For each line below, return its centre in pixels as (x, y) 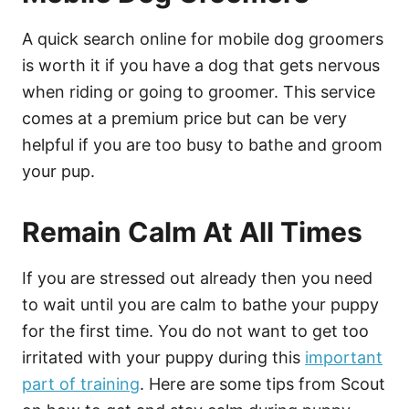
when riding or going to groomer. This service (199, 91)
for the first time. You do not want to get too (195, 330)
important (344, 357)
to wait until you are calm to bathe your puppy (200, 304)
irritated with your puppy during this (163, 357)
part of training (81, 383)
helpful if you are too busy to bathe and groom (202, 144)
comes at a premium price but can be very (184, 118)
